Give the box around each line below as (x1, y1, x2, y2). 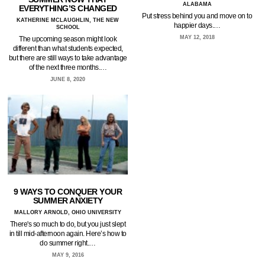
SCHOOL (56, 24, 80, 30)
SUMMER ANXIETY (33, 195, 103, 205)
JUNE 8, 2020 (50, 76, 86, 82)
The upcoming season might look (19, 34, 117, 43)
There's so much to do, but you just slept (9, 219, 126, 228)
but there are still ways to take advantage (8, 53, 127, 62)
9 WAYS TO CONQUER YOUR (14, 186, 122, 196)
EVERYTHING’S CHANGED (18, 3, 117, 13)
